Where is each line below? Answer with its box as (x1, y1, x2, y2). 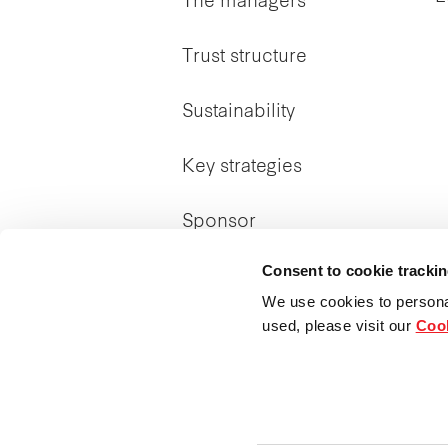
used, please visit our (262, 317, 416, 335)
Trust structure (182, 47, 307, 67)
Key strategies (182, 157, 302, 177)
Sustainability (182, 102, 295, 122)
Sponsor (182, 212, 256, 232)
